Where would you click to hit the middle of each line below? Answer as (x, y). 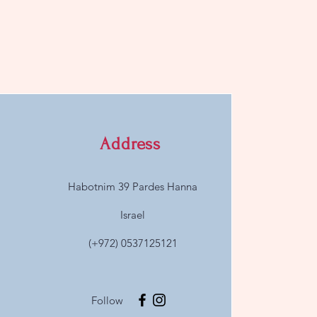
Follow (108, 300)
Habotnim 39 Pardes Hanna (133, 186)
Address (130, 144)
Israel (133, 215)
